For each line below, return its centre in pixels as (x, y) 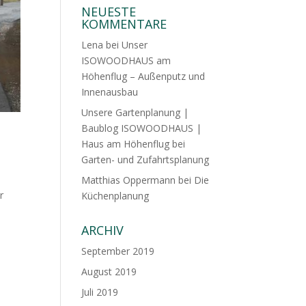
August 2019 (109, 272)
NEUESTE (109, 12)
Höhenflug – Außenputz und (143, 76)
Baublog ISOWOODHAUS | (142, 128)
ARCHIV (103, 230)
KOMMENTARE (124, 24)
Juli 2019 (100, 292)
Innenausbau (110, 92)
